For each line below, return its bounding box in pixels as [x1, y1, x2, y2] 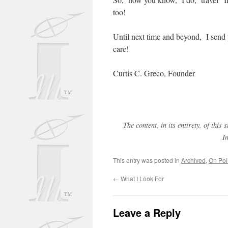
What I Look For [119, 174, 164, 183]
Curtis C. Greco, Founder [113, 68, 195, 78]
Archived [181, 156, 206, 164]
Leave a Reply [113, 205, 181, 220]
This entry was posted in [113, 156, 181, 164]
